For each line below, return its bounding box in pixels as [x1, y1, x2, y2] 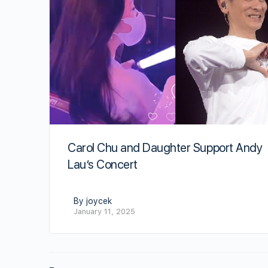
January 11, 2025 [74, 206, 135, 216]
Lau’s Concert [68, 157, 138, 172]
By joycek [74, 196, 112, 206]
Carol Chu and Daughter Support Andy [68, 140, 263, 155]
